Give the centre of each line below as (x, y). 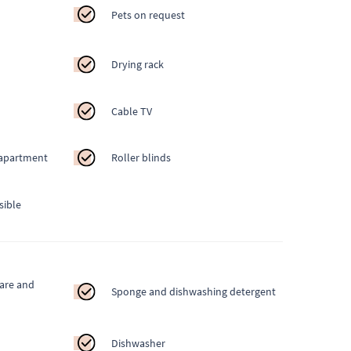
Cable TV (132, 111)
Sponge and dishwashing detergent (194, 292)
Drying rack (138, 65)
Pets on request (148, 14)
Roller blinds (141, 158)
